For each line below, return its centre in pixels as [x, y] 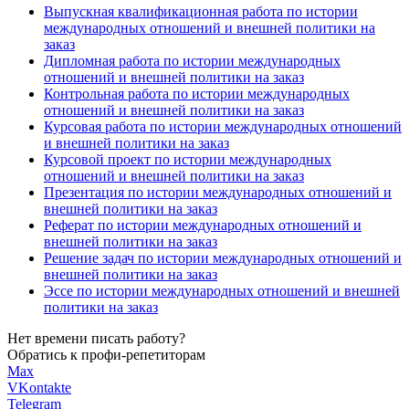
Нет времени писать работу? [96, 338]
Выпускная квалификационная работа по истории [201, 11]
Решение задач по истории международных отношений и [223, 257]
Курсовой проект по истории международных [188, 159]
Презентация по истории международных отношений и [218, 192]
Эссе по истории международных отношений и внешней [222, 290]
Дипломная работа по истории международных [192, 60]
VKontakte [39, 387]
